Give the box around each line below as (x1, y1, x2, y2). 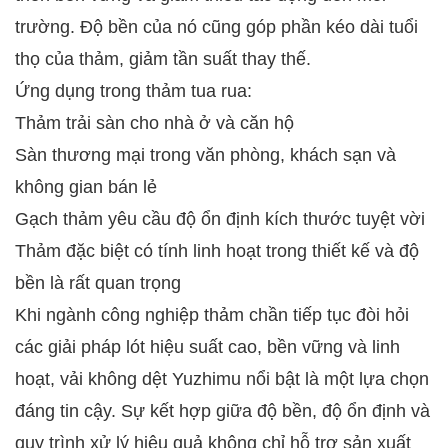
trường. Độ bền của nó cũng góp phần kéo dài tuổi (15, 17, 418, 38)
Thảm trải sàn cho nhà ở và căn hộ (15, 113, 294, 134)
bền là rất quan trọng (15, 273, 181, 294)
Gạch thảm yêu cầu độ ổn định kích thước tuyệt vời (15, 209, 425, 230)
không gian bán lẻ (15, 177, 157, 198)
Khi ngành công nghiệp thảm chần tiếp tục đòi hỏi (15, 305, 409, 326)
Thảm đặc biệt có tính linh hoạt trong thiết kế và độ (15, 241, 419, 262)
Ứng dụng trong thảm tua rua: (15, 81, 252, 102)
